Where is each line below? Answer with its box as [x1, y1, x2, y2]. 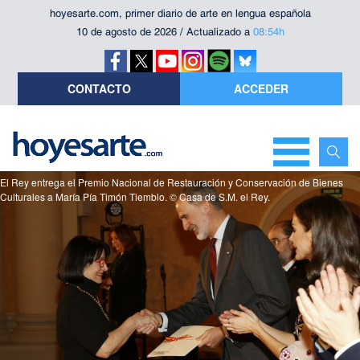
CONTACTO [67, 80, 131, 96]
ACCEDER [233, 80, 288, 96]
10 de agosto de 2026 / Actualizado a [76, 26, 253, 38]
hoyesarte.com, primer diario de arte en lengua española [49, 7, 311, 19]
